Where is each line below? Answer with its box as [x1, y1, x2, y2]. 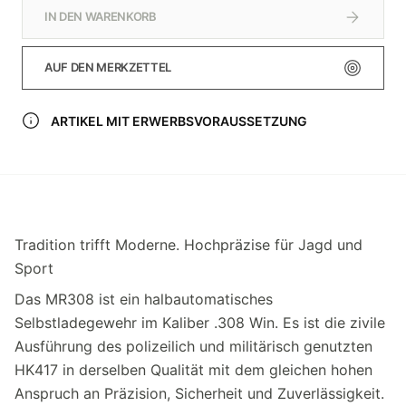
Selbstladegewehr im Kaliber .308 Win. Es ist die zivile [14, 313, 385, 332]
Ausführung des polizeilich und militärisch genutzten [14, 336, 372, 355]
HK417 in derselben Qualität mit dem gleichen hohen [14, 360, 372, 379]
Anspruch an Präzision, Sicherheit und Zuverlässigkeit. [14, 383, 384, 402]
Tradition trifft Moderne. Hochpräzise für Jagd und [14, 235, 362, 254]
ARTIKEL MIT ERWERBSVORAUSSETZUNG [51, 112, 307, 129]
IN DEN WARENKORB [44, 9, 157, 24]
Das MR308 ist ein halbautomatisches [14, 289, 273, 308]
